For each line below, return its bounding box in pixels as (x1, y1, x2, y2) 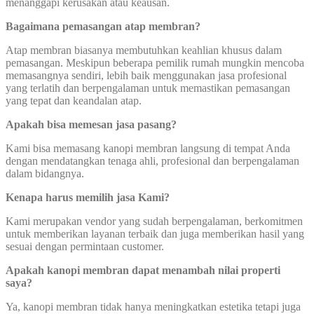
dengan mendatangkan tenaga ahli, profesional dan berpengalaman (6, 155, 299, 168)
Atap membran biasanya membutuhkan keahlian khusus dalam (6, 44, 282, 57)
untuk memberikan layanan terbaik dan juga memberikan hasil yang (6, 228, 304, 240)
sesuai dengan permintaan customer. (6, 240, 164, 253)
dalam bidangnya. (6, 168, 84, 180)
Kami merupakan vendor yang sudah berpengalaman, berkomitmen (6, 215, 303, 228)
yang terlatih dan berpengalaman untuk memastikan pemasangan (6, 82, 290, 95)
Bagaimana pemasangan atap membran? (6, 20, 200, 33)
